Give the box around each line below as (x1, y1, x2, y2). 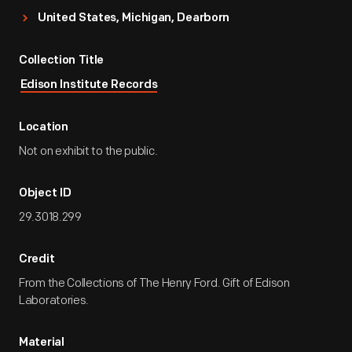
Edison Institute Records (20, 79, 158, 91)
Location (19, 122, 68, 134)
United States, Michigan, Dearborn (38, 13, 230, 24)
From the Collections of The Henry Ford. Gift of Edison (19, 276, 290, 291)
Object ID (19, 188, 71, 200)
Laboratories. (19, 293, 90, 308)
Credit (19, 254, 55, 266)
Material (19, 337, 64, 349)
